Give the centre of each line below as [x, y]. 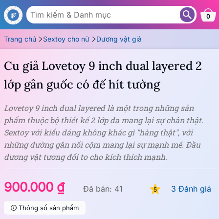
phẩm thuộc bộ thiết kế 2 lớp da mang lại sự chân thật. [104, 120]
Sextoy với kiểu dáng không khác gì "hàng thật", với [98, 132]
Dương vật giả [119, 39]
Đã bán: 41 [103, 189]
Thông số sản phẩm [49, 208]
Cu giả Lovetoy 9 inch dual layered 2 [103, 66]
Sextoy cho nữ [66, 39]
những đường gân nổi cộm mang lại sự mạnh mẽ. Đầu [102, 144]
